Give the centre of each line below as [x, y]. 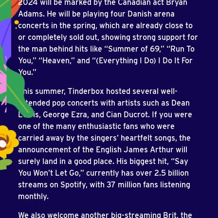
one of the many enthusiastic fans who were [96, 127]
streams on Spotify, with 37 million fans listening [104, 185]
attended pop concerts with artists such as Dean [104, 103]
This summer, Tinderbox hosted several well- [98, 91]
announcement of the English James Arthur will [103, 150]
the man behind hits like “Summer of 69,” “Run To [106, 49]
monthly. [33, 197]
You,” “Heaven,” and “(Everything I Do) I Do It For [105, 61]
